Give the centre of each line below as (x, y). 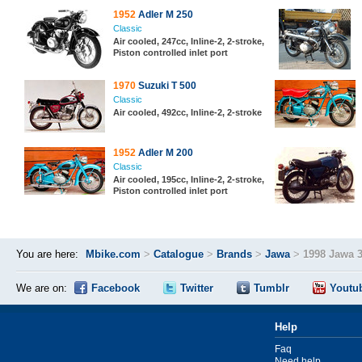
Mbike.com (113, 254)
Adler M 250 (164, 15)
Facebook (116, 288)
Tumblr (271, 288)
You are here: (47, 254)
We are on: (42, 288)
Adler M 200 (164, 153)
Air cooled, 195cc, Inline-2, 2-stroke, (189, 179)
